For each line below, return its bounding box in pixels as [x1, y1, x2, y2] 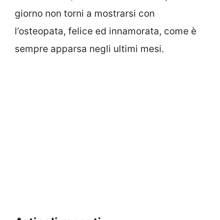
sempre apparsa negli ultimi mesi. [15, 43, 164, 55]
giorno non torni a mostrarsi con [15, 7, 155, 19]
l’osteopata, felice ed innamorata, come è [15, 25, 196, 37]
